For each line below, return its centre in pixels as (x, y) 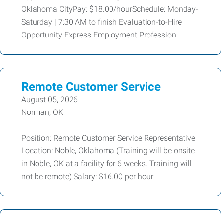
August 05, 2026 (50, 99)
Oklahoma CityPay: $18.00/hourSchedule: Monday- (110, 9)
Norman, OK (42, 112)
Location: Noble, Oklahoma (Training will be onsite (108, 150)
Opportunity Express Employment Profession (99, 35)
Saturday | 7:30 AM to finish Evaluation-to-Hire (101, 22)
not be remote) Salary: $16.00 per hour (87, 176)
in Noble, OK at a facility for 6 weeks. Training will (107, 163)
